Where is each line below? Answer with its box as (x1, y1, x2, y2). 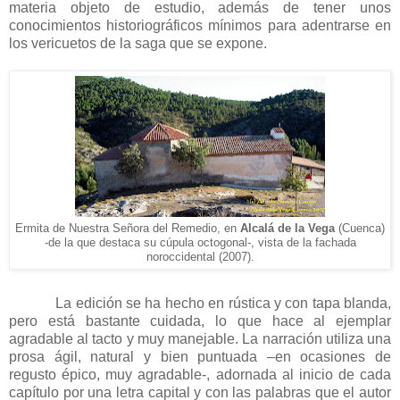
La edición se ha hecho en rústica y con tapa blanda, (55, 295, 392, 311)
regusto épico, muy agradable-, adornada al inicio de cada (9, 366, 391, 382)
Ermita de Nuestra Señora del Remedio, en (15, 221, 240, 236)
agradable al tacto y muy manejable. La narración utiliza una (9, 330, 391, 346)
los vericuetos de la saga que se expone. (9, 36, 271, 52)
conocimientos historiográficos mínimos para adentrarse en (9, 18, 391, 34)
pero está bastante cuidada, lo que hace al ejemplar (9, 312, 391, 329)
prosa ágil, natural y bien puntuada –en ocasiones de (9, 348, 391, 364)
